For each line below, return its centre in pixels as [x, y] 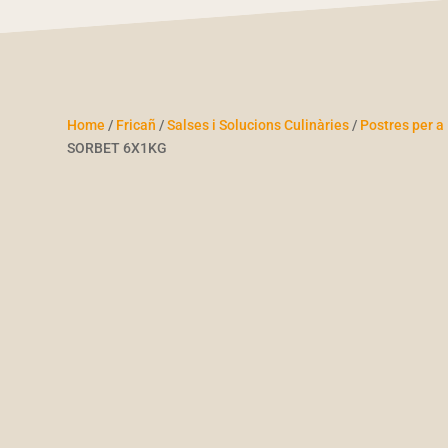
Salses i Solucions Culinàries [258, 125]
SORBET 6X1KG [117, 148]
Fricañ [136, 125]
